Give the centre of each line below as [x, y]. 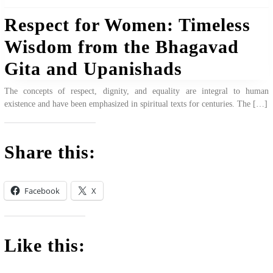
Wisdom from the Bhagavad [121, 47]
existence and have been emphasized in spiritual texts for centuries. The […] [136, 104]
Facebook [42, 191]
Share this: [50, 152]
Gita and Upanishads [93, 69]
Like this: [44, 246]
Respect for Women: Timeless [127, 25]
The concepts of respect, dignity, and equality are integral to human [136, 91]
